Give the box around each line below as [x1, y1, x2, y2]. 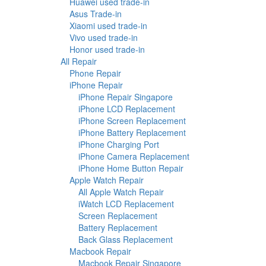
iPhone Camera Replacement [78, 150, 189, 163]
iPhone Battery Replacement [78, 126, 186, 139]
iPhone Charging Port [78, 138, 159, 151]
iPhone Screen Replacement [78, 115, 186, 127]
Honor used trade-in [69, 43, 145, 56]
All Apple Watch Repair [78, 186, 164, 198]
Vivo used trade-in [69, 31, 138, 44]
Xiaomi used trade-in [69, 20, 147, 32]
